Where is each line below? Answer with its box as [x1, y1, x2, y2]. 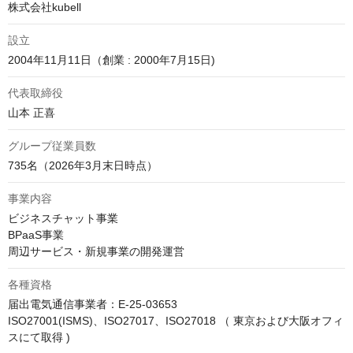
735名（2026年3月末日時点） [8, 159, 158, 173]
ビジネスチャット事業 [8, 212, 118, 225]
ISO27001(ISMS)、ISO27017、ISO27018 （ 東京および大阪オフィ [8, 314, 344, 328]
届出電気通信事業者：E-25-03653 [8, 298, 180, 311]
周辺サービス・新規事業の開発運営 [8, 245, 184, 258]
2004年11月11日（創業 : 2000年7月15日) [8, 54, 215, 67]
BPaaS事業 [8, 229, 64, 242]
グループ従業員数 [8, 139, 96, 153]
